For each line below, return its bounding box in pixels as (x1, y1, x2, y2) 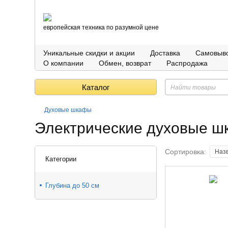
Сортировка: (165, 148, 206, 156)
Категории (45, 155, 76, 163)
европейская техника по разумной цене (43, 24, 159, 31)
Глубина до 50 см (45, 182, 99, 189)
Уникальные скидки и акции (43, 49, 135, 57)
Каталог (82, 83, 109, 92)
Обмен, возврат (99, 59, 151, 67)
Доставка (150, 49, 180, 57)
